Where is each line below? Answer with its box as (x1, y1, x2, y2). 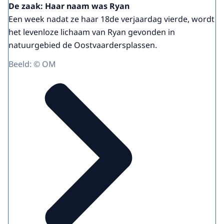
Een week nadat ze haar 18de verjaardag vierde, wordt (8, 13, 214, 24)
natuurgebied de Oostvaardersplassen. (8, 39, 157, 50)
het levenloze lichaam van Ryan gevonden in (8, 26, 175, 37)
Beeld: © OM (8, 58, 56, 69)
